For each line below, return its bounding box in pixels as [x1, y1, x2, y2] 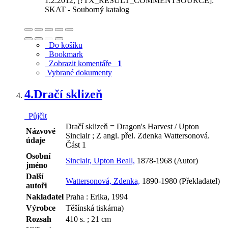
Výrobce [26, 204, 55, 213]
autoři [26, 181, 47, 190]
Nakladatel [26, 192, 64, 202]
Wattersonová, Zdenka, [66, 177, 140, 186]
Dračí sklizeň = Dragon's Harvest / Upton [66, 122, 199, 131]
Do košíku [45, 41, 82, 50]
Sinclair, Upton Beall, [66, 156, 135, 165]
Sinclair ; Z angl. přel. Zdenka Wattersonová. [66, 131, 210, 140]
